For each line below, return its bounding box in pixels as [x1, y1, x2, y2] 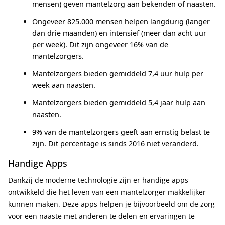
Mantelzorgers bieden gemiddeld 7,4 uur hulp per [32, 69, 203, 78]
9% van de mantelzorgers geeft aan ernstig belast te [32, 127, 210, 137]
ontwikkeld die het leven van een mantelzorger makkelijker [8, 187, 206, 197]
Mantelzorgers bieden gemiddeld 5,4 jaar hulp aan [32, 98, 205, 107]
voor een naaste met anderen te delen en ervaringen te [8, 211, 195, 221]
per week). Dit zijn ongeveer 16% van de [32, 40, 168, 49]
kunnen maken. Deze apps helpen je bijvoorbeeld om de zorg [8, 199, 215, 209]
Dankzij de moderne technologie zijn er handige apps [8, 175, 188, 185]
